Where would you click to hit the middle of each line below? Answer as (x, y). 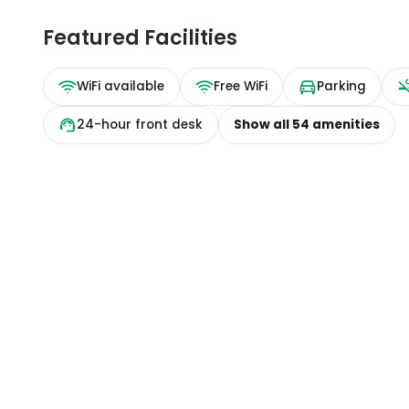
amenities (345, 125)
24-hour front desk (140, 125)
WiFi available (121, 87)
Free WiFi (241, 87)
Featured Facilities (141, 38)
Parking (342, 87)
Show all (263, 125)
